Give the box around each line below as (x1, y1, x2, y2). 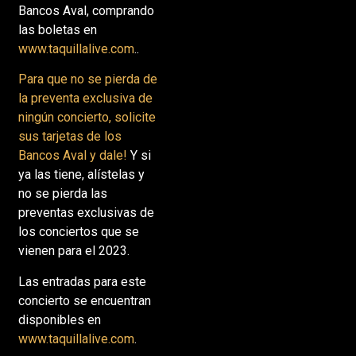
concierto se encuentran (17, 292, 151, 308)
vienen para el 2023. (17, 243, 130, 259)
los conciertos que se (17, 224, 139, 240)
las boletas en (17, 21, 97, 37)
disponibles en (17, 311, 101, 327)
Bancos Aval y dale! (17, 148, 127, 164)
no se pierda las (17, 186, 107, 202)
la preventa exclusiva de (17, 91, 153, 106)
